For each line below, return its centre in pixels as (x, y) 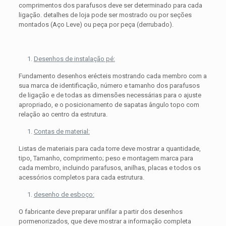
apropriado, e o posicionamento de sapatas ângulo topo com (109, 105)
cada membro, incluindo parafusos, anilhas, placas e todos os (109, 168)
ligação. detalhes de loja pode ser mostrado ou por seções (105, 15)
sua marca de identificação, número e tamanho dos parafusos (109, 86)
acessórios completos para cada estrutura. (81, 178)
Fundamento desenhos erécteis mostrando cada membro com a (112, 76)
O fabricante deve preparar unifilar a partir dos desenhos (100, 212)
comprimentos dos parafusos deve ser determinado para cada (110, 6)
